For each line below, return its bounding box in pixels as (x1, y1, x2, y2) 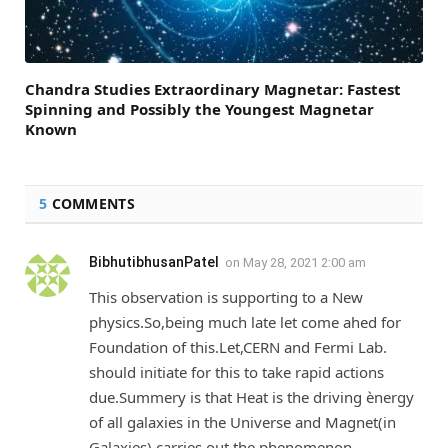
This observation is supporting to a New (89, 286, 363, 307)
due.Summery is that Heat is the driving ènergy (89, 386, 414, 407)
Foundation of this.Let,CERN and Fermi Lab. (89, 336, 387, 357)
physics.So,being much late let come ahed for (89, 311, 401, 332)
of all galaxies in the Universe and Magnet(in (89, 411, 396, 432)
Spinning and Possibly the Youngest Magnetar (25, 98, 374, 119)
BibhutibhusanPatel (89, 253, 219, 270)
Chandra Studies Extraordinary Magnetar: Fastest (25, 78, 401, 99)
